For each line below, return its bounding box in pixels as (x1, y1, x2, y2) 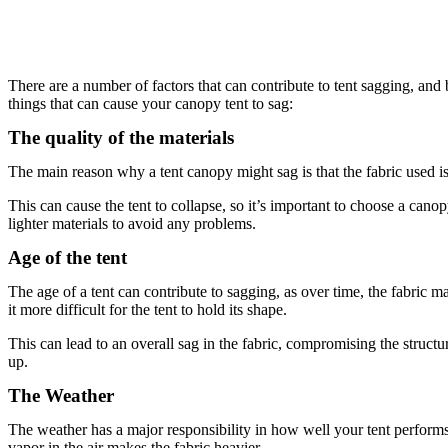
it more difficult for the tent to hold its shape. (8, 301, 287, 318)
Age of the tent (8, 247, 127, 268)
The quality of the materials (8, 127, 234, 148)
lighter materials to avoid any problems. (8, 215, 256, 232)
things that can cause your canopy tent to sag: (8, 95, 293, 112)
